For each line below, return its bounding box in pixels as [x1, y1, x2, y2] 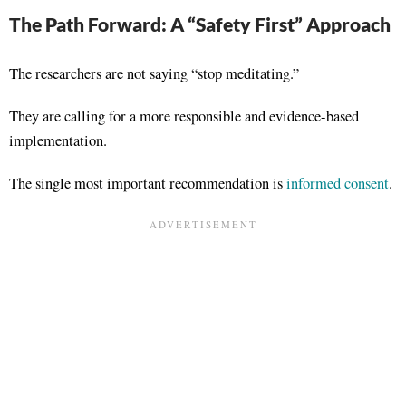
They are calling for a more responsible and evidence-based [9, 105, 359, 126]
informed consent [283, 172, 389, 193]
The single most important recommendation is [9, 172, 283, 193]
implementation [9, 130, 103, 150]
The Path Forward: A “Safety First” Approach [9, 12, 391, 35]
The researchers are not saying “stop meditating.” [9, 63, 299, 83]
